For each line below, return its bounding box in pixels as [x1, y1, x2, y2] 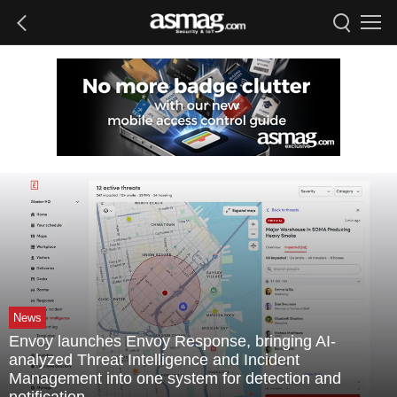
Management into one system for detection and [9, 370, 341, 388]
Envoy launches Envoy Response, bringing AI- [9, 332, 336, 351]
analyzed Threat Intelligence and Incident [9, 351, 300, 370]
